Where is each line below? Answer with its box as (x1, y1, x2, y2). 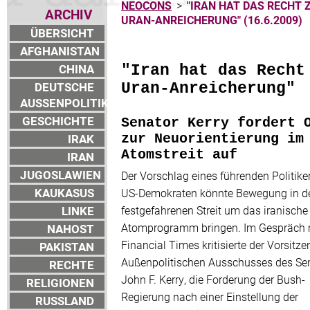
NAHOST (47, 221, 94, 237)
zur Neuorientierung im (121, 131, 304, 147)
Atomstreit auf (121, 147, 237, 163)
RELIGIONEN (26, 275, 94, 291)
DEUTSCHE (35, 79, 94, 95)
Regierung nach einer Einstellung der (121, 289, 298, 304)
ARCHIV (45, 6, 92, 24)
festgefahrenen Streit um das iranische (121, 203, 308, 218)
